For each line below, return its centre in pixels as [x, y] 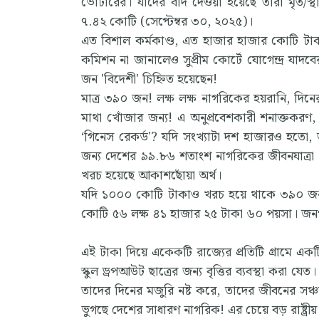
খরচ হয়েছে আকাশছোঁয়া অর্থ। [153, 175]
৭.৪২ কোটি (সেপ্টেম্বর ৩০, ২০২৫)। [174, 21]
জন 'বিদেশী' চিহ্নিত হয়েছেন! [149, 79]
